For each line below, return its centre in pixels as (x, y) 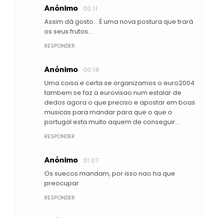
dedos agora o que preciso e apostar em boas (120, 102)
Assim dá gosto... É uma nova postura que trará (119, 21)
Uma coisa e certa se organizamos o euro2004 (119, 83)
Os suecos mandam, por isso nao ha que (110, 173)
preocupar (62, 183)
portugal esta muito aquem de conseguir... (112, 122)
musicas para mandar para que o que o (108, 112)
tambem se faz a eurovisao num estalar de (113, 92)
